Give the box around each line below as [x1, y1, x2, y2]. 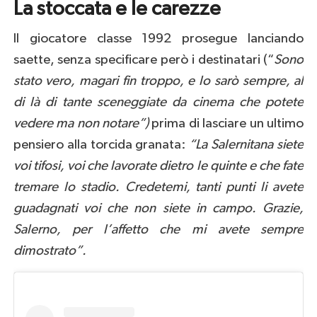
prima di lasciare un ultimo [149, 116, 304, 130]
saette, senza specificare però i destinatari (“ [13, 52, 275, 67]
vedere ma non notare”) [13, 116, 149, 130]
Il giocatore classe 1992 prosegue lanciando [13, 31, 304, 45]
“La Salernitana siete [189, 137, 304, 151]
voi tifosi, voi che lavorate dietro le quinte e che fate [13, 158, 304, 173]
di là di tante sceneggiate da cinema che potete [13, 95, 304, 109]
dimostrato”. [13, 243, 86, 258]
